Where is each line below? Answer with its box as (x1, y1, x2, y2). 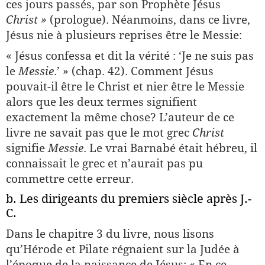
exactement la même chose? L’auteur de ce (6, 111, 234, 124)
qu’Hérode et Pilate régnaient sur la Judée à (6, 243, 240, 256)
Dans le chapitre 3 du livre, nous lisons (6, 227, 214, 240)
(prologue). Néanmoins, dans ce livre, (47, 13, 250, 26)
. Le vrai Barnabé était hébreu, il (83, 141, 257, 154)
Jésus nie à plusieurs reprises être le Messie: (6, 28, 242, 41)
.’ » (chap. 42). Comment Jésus (54, 64, 214, 77)
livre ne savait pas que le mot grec (6, 126, 192, 139)
